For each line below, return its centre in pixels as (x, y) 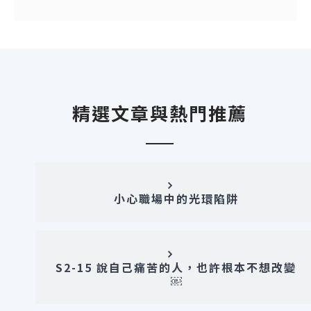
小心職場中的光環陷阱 (176, 199)
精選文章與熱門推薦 (159, 113)
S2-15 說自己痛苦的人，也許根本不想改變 (176, 267)
